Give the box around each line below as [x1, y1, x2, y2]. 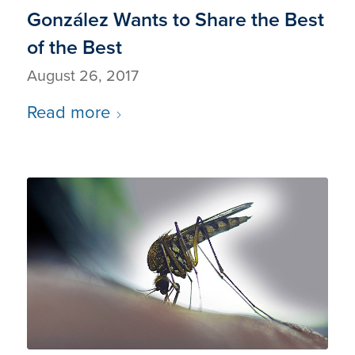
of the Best [26, 32, 122, 62]
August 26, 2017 [26, 63, 139, 87]
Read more [26, 98, 110, 125]
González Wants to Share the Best [26, 4, 324, 34]
